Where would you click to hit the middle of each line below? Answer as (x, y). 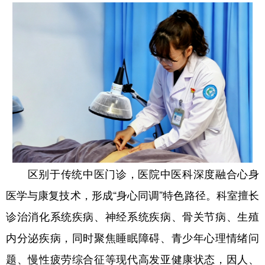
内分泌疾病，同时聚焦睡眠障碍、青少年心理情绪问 (132, 237)
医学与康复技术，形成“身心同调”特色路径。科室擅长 (132, 195)
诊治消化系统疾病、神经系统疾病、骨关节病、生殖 (132, 216)
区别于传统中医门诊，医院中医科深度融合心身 (132, 174)
